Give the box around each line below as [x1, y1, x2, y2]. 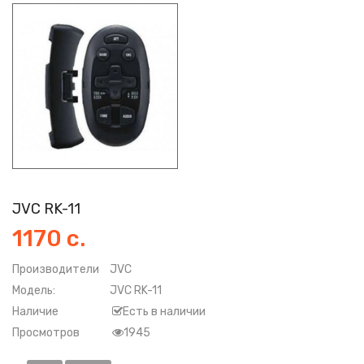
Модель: [12, 284, 55, 298]
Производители [12, 262, 99, 277]
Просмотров [12, 326, 80, 340]
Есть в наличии [123, 305, 206, 319]
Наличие [12, 305, 58, 319]
